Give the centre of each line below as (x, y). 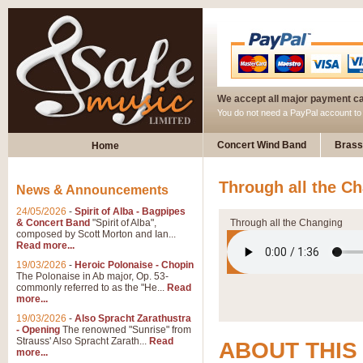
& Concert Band (53, 223)
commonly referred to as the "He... (92, 288)
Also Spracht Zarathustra (133, 318)
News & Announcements (92, 190)
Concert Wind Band (262, 145)
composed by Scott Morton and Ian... (96, 234)
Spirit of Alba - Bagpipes (130, 211)
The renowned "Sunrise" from (126, 330)
